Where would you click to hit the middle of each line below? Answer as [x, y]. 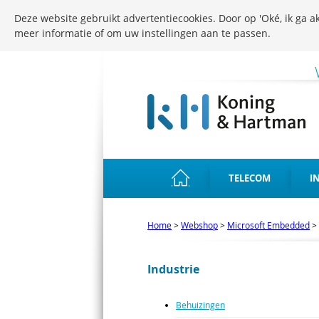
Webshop [199, 225]
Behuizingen [200, 305]
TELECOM [250, 178]
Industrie [173, 270]
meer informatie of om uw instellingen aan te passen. [142, 33]
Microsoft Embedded [268, 225]
